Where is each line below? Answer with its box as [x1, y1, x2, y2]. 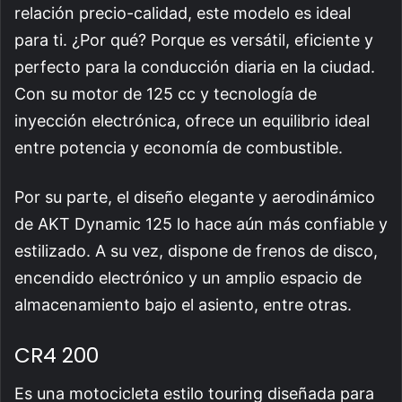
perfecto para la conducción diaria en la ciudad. [14, 57, 375, 77]
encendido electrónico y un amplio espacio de [14, 268, 362, 288]
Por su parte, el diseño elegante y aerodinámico [14, 188, 375, 207]
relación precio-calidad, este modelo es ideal [14, 4, 351, 23]
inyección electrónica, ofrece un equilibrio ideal [14, 111, 370, 131]
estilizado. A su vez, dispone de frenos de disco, [14, 241, 378, 261]
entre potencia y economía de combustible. [14, 138, 347, 158]
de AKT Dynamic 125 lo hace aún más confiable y [14, 214, 388, 234]
